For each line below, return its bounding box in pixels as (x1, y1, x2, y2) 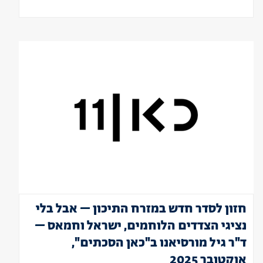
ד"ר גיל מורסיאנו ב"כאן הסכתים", (72, 234, 247, 252)
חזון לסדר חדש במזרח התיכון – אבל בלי (36, 200, 247, 218)
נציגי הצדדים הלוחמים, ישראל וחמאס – (35, 217, 247, 235)
